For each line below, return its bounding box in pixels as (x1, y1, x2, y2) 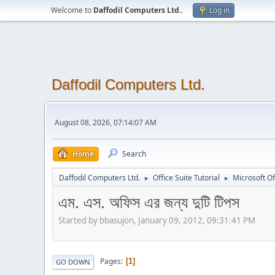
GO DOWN (56, 257, 90, 266)
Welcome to (51, 5, 93, 15)
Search (122, 149, 146, 159)
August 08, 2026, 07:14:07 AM (55, 117, 157, 128)
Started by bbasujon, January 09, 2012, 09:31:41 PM (58, 214, 255, 226)
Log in (209, 5, 230, 15)
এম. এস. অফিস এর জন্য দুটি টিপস (58, 191, 239, 213)
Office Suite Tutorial (153, 172, 220, 183)
